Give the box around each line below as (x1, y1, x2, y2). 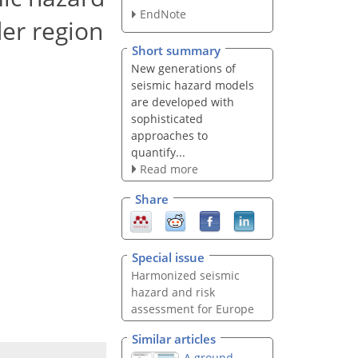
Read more (139, 161, 198, 177)
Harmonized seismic (130, 267, 240, 283)
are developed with (130, 93, 234, 109)
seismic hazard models (130, 77, 254, 93)
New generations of (130, 60, 236, 76)
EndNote (139, 6, 186, 22)
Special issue (132, 249, 205, 265)
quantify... (130, 144, 185, 160)
